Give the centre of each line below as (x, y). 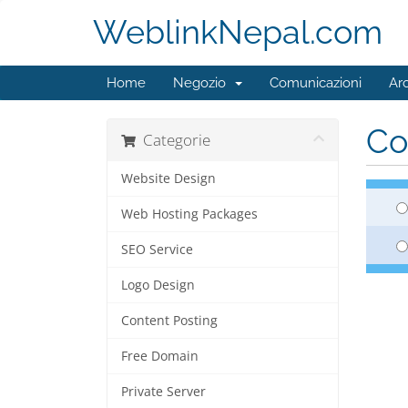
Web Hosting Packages (189, 214)
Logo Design (158, 285)
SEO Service (157, 250)
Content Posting (169, 321)
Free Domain (160, 356)
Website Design (168, 178)
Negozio (203, 83)
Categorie (173, 140)
